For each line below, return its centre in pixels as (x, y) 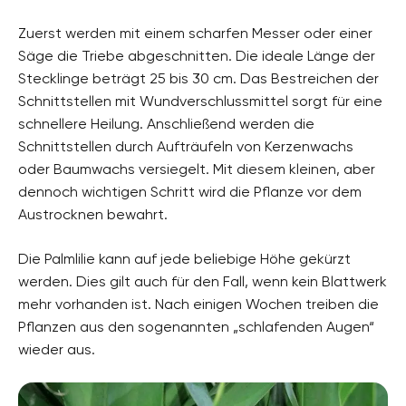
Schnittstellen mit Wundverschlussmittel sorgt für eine (200, 101)
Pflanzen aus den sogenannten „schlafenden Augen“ (196, 326)
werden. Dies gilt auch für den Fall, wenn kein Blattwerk (203, 281)
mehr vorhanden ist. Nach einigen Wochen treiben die (198, 304)
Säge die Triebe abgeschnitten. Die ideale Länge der (197, 55)
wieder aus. (57, 349)
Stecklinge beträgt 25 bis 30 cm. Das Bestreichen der (198, 78)
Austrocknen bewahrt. (93, 214)
